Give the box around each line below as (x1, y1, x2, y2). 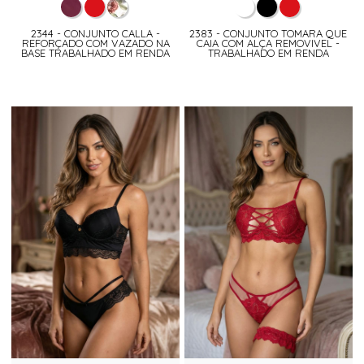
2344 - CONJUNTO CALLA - (31, 27, 161, 41)
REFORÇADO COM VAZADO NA (21, 37, 170, 50)
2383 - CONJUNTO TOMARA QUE (189, 27, 348, 41)
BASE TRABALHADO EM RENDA (21, 46, 171, 60)
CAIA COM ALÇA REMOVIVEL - (197, 37, 340, 50)
